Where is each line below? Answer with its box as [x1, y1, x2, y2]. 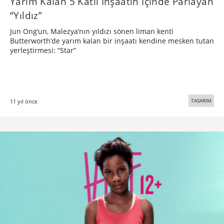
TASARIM [191, 96, 211, 104]
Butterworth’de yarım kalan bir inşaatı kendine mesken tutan [10, 35, 214, 45]
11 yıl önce [10, 97, 37, 105]
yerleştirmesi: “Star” [10, 45, 76, 55]
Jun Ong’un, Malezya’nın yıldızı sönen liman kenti [10, 26, 173, 36]
